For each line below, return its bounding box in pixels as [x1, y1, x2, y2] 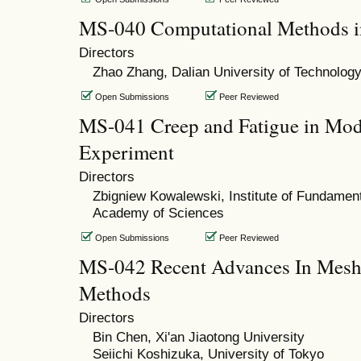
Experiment [79, 139, 174, 166]
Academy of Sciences [92, 205, 224, 222]
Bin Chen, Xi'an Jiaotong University [92, 329, 305, 346]
